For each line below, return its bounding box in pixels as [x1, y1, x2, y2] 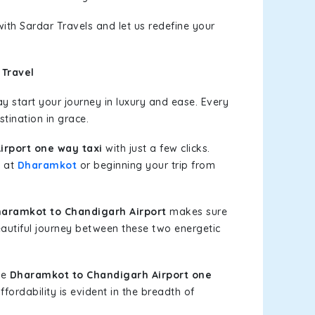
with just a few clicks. [102, 142, 210, 155]
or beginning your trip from [77, 159, 215, 172]
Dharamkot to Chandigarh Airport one [9, 269, 212, 281]
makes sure [166, 205, 227, 218]
